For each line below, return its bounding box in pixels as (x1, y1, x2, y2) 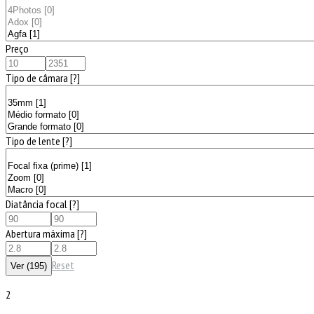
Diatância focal (6, 196, 69, 211)
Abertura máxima (6, 226, 77, 240)
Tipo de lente (6, 133, 62, 148)
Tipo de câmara (6, 70, 70, 85)
